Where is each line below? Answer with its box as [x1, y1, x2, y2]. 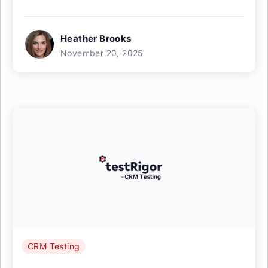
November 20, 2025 [60, 48, 144, 58]
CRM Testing [28, 241, 80, 251]
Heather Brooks [60, 33, 132, 44]
